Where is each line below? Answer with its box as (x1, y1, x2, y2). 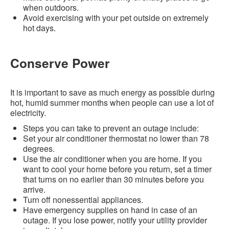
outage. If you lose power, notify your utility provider (23, 214, 207, 226)
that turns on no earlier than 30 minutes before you (23, 173, 204, 185)
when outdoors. (23, 1, 83, 13)
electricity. (10, 106, 50, 119)
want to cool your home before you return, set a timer (23, 163, 212, 175)
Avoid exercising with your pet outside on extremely (23, 11, 209, 24)
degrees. (23, 142, 57, 154)
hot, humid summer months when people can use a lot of (10, 96, 214, 108)
